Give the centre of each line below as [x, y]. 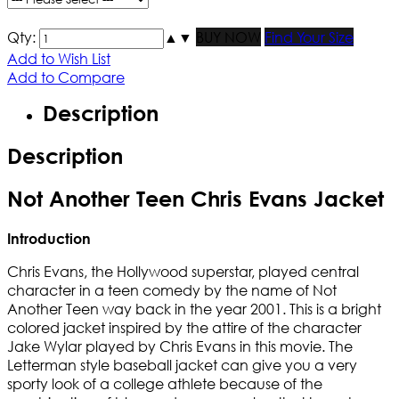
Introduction [49, 239]
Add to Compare [66, 77]
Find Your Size [309, 37]
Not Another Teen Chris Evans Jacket [195, 199]
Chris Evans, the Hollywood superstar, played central [183, 272]
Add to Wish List [59, 59]
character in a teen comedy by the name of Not [172, 290]
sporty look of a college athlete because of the [165, 384]
